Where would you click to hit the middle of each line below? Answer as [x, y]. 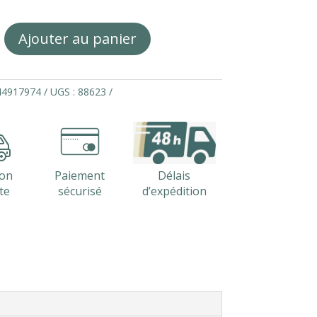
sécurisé [80, 191]
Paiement [80, 175]
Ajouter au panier [78, 38]
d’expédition [174, 191]
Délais [174, 175]
